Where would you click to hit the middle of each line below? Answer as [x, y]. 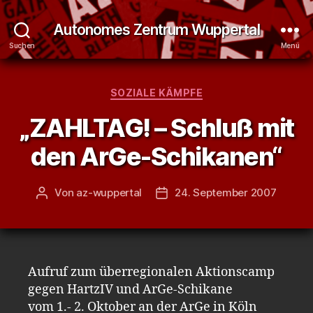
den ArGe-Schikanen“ [156, 156]
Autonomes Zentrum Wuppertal [156, 29]
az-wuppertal [109, 192]
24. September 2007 [226, 192]
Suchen [22, 45]
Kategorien [187, 90]
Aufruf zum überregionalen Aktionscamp [151, 272]
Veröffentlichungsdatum [222, 193]
